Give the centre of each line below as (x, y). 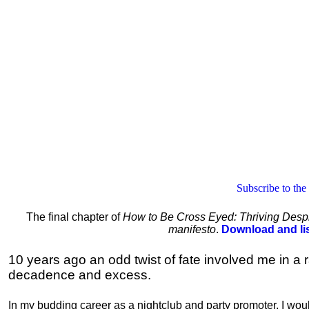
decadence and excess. (80, 275)
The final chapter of (75, 217)
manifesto (192, 229)
